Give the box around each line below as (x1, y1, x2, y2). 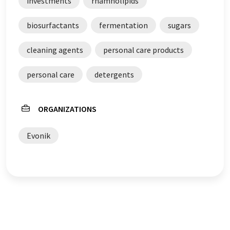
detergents (94, 69, 134, 80)
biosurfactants (27, 20, 79, 30)
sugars (168, 20, 191, 30)
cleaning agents (27, 45, 83, 55)
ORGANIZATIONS (38, 104, 97, 114)
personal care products (103, 45, 184, 55)
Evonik (27, 130, 50, 141)
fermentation (99, 20, 148, 30)
